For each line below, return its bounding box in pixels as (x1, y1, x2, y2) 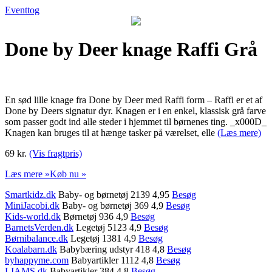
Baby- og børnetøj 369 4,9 (59, 200, 166, 211)
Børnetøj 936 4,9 (61, 211, 131, 222)
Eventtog (5, 5, 39, 15)
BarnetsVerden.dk (5, 222, 73, 233)
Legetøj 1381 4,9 (68, 233, 138, 243)
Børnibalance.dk (5, 233, 68, 243)
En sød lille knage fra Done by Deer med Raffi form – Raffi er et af (5, 94, 262, 105)
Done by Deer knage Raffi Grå (5, 38, 257, 61)
